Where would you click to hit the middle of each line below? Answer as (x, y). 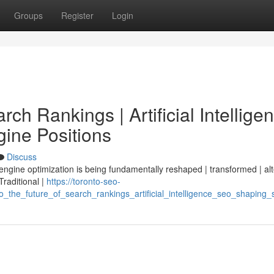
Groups (28, 15)
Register (77, 15)
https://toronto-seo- (83, 181)
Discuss (22, 157)
